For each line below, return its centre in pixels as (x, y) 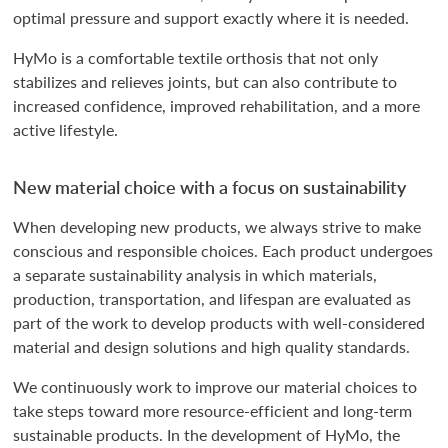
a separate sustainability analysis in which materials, (195, 274)
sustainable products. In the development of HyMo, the (207, 434)
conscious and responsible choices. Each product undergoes (223, 250)
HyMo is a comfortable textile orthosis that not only (196, 57)
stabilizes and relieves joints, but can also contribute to (205, 81)
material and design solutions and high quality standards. (212, 346)
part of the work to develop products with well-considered (219, 322)
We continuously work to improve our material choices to (215, 386)
